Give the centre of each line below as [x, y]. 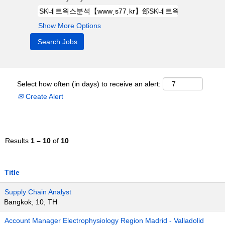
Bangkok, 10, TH [31, 202]
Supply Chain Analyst [38, 192]
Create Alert [43, 96]
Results [18, 141]
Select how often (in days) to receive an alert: [89, 84]
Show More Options [70, 26]
